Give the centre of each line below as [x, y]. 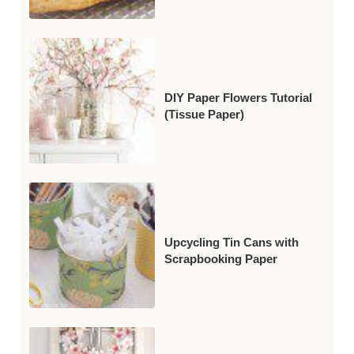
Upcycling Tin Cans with [232, 242]
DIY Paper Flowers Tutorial [239, 98]
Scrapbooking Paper [221, 259]
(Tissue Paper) [205, 114]
